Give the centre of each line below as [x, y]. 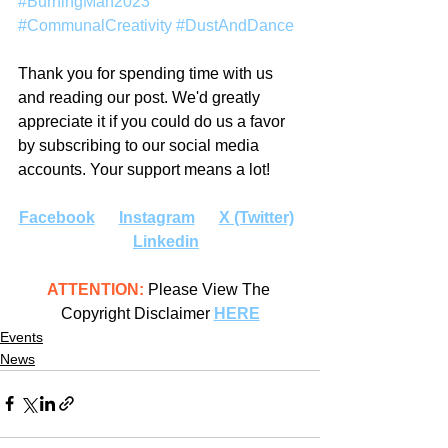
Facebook [56, 217]
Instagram [156, 217]
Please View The [208, 289]
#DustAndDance [235, 25]
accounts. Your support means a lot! [144, 169]
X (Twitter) [256, 217]
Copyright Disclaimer [137, 313]
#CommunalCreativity [95, 25]
